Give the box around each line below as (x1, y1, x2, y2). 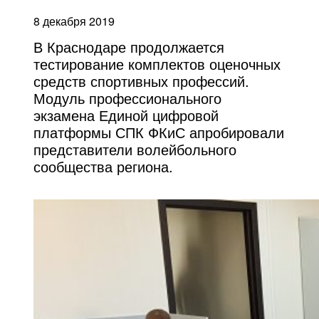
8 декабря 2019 (33, 13, 115, 29)
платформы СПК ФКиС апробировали (33, 122, 285, 142)
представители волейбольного (33, 139, 237, 159)
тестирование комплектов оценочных (33, 53, 281, 74)
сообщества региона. (33, 156, 174, 177)
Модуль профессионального (33, 88, 222, 108)
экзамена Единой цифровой (33, 105, 219, 125)
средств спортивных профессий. (33, 70, 250, 91)
